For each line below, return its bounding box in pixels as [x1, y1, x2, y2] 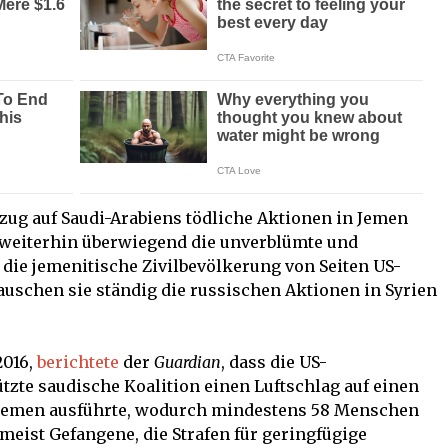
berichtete [37, 352, 119, 373]
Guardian [154, 352, 221, 373]
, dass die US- [221, 352, 327, 373]
